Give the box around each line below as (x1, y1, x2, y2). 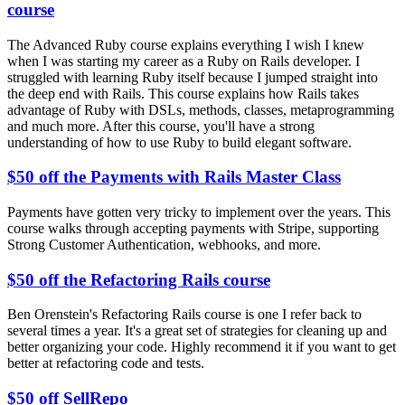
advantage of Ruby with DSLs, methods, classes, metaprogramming (7, 101, 394, 118)
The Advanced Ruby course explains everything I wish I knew (7, 36, 364, 52)
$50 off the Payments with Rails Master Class (7, 167, 341, 187)
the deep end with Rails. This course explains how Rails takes (7, 85, 359, 101)
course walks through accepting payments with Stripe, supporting (7, 220, 379, 236)
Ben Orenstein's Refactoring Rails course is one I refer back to (7, 306, 362, 323)
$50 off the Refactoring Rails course (7, 269, 270, 289)
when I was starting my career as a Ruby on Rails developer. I (7, 52, 360, 69)
